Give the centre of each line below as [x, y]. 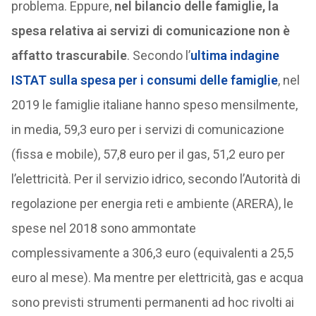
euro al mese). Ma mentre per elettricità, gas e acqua [157, 278]
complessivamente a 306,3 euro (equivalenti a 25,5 [152, 253]
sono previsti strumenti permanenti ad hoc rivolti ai [152, 302]
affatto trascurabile [69, 55]
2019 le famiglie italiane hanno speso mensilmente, [154, 105]
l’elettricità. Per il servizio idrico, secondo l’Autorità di [156, 179]
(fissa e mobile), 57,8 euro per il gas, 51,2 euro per [148, 154]
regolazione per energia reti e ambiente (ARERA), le [152, 203]
